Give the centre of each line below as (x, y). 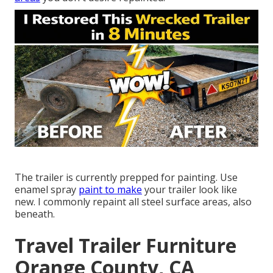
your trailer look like (190, 190)
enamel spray (47, 190)
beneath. (35, 214)
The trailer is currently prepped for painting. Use (126, 178)
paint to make (110, 190)
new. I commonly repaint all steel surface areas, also (133, 202)
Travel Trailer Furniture (126, 246)
